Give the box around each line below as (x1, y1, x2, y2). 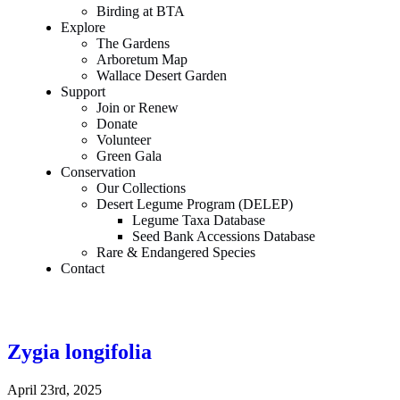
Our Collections (96, 180, 186, 196)
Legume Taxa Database (132, 212, 265, 228)
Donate (96, 116, 137, 131)
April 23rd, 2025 (7, 381, 102, 397)
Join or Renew (96, 100, 179, 115)
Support (61, 84, 105, 99)
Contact (61, 261, 104, 276)
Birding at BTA (96, 4, 185, 19)
